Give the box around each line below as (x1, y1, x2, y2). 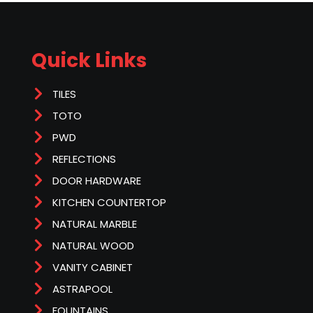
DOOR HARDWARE (52, 173, 141, 188)
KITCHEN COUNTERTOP (52, 194, 166, 210)
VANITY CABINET (52, 259, 133, 275)
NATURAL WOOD (52, 238, 134, 253)
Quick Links (31, 46, 147, 74)
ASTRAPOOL (52, 281, 112, 296)
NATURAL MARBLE (52, 216, 137, 231)
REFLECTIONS (52, 151, 116, 166)
